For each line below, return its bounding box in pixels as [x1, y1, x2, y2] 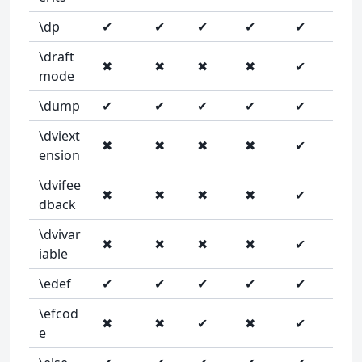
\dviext [39, 127, 80, 145]
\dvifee [39, 176, 81, 194]
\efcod [39, 305, 78, 322]
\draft [39, 48, 74, 65]
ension [39, 146, 80, 164]
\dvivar [39, 225, 81, 243]
